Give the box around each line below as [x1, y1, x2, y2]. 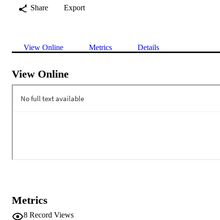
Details [137, 43, 159, 52]
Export [64, 3, 85, 12]
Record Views [29, 210, 74, 219]
